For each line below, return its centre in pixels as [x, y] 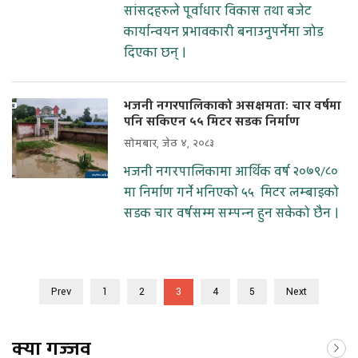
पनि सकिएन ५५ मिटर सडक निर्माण [212, 122]
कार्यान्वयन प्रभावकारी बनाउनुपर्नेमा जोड [224, 32]
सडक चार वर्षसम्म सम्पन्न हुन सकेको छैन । [232, 214]
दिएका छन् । [155, 53]
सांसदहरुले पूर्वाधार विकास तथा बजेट [218, 12]
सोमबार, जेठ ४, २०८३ [169, 144]
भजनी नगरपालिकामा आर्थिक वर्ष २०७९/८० [231, 172]
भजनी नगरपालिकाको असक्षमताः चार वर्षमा [233, 106]
